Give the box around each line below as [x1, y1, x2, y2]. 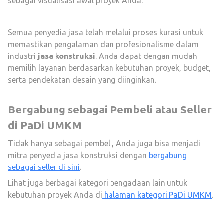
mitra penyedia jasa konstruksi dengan [8, 151, 147, 160]
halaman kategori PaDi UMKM [102, 190, 212, 199]
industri [8, 52, 38, 60]
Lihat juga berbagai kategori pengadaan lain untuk [8, 178, 187, 187]
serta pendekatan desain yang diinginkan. [8, 75, 156, 84]
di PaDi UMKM [8, 119, 82, 131]
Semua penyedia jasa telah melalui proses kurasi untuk [8, 28, 203, 37]
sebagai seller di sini [8, 163, 80, 171]
